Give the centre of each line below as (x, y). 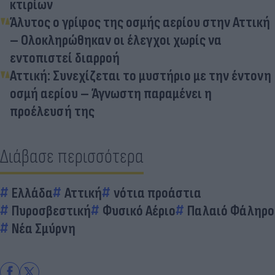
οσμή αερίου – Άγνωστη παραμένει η (111, 93)
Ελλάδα (32, 193)
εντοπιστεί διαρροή (65, 58)
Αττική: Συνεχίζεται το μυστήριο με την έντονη (141, 76)
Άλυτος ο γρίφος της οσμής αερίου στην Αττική (140, 22)
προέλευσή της (52, 111)
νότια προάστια (157, 193)
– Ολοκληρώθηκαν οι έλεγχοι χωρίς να (116, 40)
